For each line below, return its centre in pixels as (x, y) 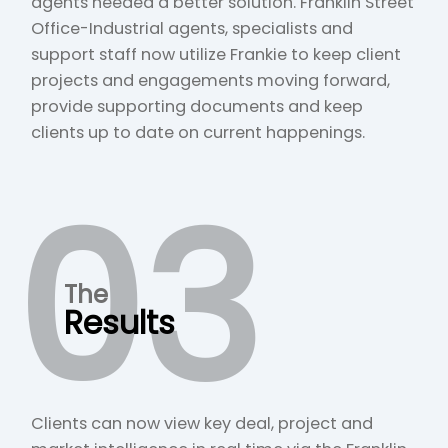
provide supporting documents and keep (197, 107)
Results (119, 323)
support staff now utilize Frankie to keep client (216, 55)
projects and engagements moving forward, (211, 81)
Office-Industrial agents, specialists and (192, 29)
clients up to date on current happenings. (198, 133)
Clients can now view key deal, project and (202, 424)
